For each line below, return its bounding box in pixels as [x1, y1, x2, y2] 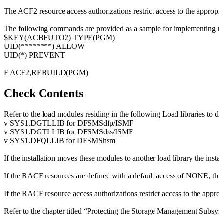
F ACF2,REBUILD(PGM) [4, 68, 88, 77]
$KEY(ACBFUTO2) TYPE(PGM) [4, 33, 115, 42]
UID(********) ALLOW [4, 42, 85, 51]
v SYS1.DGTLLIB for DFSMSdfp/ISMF [4, 119, 133, 128]
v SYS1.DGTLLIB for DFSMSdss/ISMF [4, 128, 133, 136]
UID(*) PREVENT [4, 51, 65, 60]
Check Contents [4, 87, 83, 100]
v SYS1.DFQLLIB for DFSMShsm [4, 136, 115, 145]
